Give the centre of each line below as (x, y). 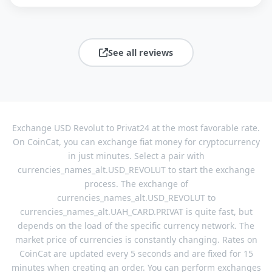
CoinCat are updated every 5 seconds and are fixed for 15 (136, 254)
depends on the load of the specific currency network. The (136, 226)
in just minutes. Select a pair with (136, 156)
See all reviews (140, 52)
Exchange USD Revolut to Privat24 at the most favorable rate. (136, 128)
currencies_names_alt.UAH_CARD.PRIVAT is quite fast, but (136, 212)
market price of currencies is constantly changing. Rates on (136, 240)
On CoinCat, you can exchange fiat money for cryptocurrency (136, 142)
